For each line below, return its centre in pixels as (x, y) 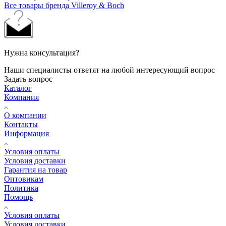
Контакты (21, 124)
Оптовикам (24, 179)
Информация (26, 133)
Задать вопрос (28, 79)
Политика (21, 188)
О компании (25, 115)
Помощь (18, 197)
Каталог (18, 88)
